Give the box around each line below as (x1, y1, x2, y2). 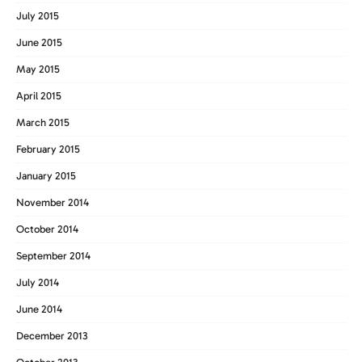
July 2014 (16, 276, 59, 288)
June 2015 (16, 36, 62, 48)
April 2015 (16, 89, 61, 102)
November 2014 (16, 196, 89, 208)
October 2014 (16, 222, 78, 235)
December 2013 (16, 329, 88, 342)
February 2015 (16, 142, 80, 155)
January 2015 (16, 169, 76, 182)
